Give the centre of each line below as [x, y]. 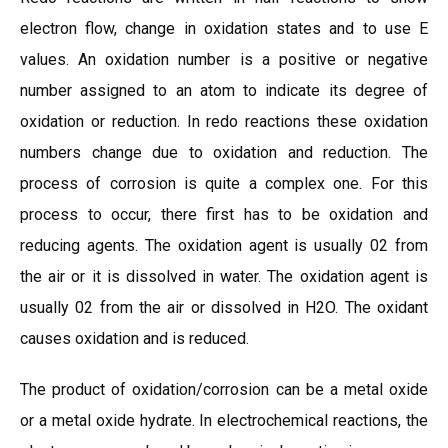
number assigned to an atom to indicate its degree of [224, 90]
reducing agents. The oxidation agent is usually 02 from [224, 245]
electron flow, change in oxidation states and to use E [224, 28]
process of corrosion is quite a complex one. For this [224, 183]
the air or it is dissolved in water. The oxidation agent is [224, 276]
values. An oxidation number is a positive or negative [224, 59]
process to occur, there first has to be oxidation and [224, 214]
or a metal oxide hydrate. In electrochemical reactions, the [224, 420]
